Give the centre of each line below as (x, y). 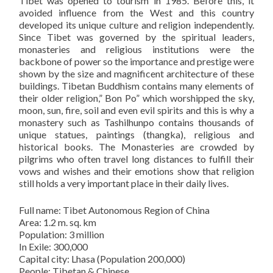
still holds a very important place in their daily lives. (124, 183)
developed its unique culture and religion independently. (136, 24)
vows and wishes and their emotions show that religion (136, 171)
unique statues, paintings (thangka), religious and (136, 134)
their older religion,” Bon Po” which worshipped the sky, (136, 97)
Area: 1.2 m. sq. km (58, 222)
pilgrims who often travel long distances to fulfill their (136, 158)
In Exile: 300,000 (53, 246)
